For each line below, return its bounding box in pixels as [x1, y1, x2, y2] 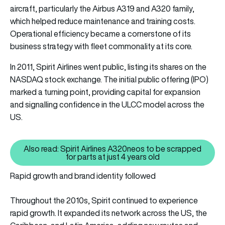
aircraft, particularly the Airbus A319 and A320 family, [10, 3, 194, 15]
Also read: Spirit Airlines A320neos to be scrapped [24, 143, 201, 155]
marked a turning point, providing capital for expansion [10, 86, 200, 98]
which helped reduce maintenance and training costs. [10, 16, 195, 27]
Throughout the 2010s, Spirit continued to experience [10, 195, 198, 206]
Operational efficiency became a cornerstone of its [10, 28, 191, 40]
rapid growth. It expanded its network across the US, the [10, 207, 207, 219]
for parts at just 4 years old [65, 151, 160, 163]
